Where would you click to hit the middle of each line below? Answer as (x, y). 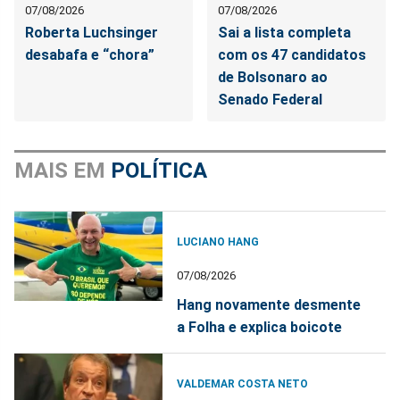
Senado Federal (271, 100)
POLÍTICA (159, 171)
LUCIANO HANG (218, 242)
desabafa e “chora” (90, 55)
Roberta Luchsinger (92, 33)
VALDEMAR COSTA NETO (243, 384)
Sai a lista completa (285, 33)
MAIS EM (62, 171)
